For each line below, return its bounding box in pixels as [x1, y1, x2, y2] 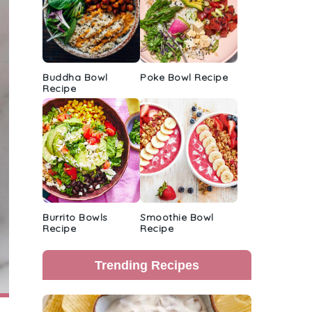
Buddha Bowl [42, 71, 108, 84]
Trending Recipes [95, 258, 199, 272]
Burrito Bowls [42, 211, 108, 224]
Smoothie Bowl [140, 211, 214, 224]
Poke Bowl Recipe [140, 71, 228, 84]
